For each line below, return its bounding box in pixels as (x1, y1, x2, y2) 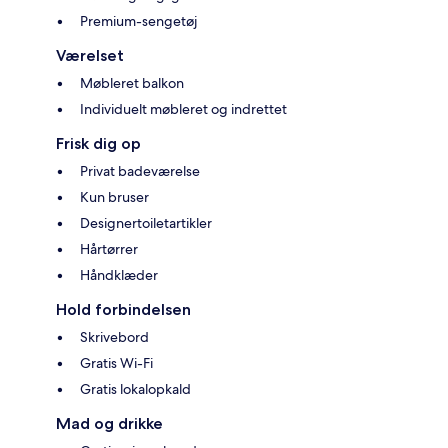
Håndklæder (80, 265, 158, 284)
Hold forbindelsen (56, 299, 191, 319)
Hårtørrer (80, 239, 138, 258)
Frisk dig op (56, 133, 141, 153)
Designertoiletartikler (80, 213, 212, 232)
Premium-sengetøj (80, 11, 197, 30)
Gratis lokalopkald (80, 379, 191, 398)
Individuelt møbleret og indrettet (80, 99, 287, 118)
